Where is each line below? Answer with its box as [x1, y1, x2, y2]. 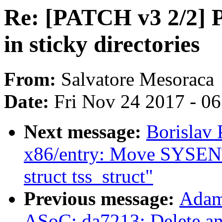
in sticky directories [4, 31, 200, 57]
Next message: [24, 121, 146, 143]
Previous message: [24, 188, 179, 210]
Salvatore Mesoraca [61, 68, 214, 90]
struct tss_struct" [24, 166, 153, 187]
